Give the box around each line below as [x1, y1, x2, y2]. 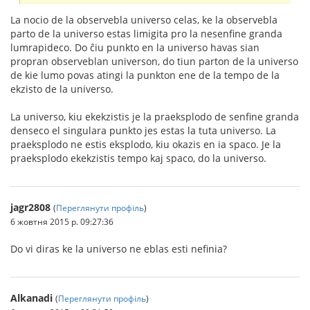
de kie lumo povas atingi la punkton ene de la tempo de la [10, 68, 280, 82]
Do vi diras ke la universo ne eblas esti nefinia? [10, 241, 227, 255]
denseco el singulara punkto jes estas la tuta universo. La [10, 123, 276, 137]
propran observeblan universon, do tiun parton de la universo [10, 54, 298, 68]
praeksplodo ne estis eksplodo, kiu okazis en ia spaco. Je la [10, 137, 281, 151]
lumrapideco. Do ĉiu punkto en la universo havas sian [10, 40, 259, 54]
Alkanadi [10, 291, 53, 304]
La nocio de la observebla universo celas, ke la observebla [10, 12, 277, 26]
